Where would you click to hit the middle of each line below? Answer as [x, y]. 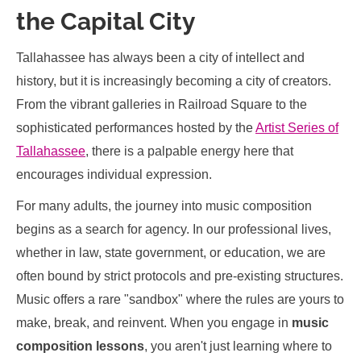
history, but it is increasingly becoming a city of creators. [174, 81]
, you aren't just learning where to [238, 346]
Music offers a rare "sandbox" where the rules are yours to [180, 299]
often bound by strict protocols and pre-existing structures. [180, 276]
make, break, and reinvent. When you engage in [154, 323]
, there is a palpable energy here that [189, 151]
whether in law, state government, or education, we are [171, 253]
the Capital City [106, 21]
